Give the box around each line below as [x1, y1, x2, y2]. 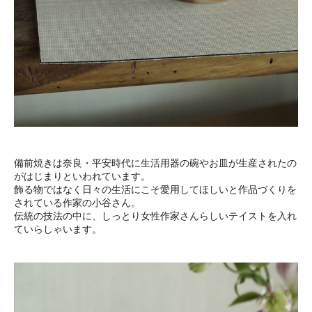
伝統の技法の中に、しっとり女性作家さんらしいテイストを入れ [14, 210, 297, 222]
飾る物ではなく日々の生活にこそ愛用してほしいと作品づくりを [14, 184, 297, 196]
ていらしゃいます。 [14, 224, 102, 235]
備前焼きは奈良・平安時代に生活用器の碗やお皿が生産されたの [14, 157, 297, 169]
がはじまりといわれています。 [14, 171, 150, 182]
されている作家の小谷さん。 [14, 197, 141, 209]
